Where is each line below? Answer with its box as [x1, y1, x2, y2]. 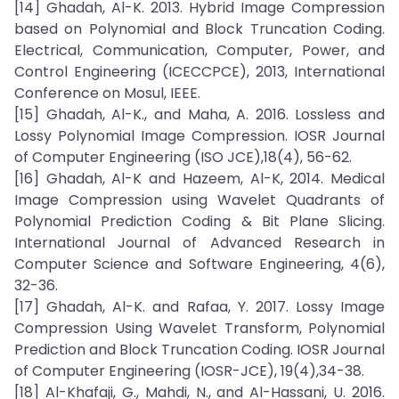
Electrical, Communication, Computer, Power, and [14, 40, 385, 61]
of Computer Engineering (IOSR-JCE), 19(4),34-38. [14, 361, 364, 381]
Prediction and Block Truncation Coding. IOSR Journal [14, 339, 385, 360]
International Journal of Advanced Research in [14, 232, 385, 253]
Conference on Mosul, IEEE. [14, 83, 200, 103]
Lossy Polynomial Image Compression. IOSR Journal [14, 126, 385, 146]
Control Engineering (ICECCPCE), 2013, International [14, 61, 385, 82]
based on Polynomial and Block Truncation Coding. [14, 19, 385, 39]
